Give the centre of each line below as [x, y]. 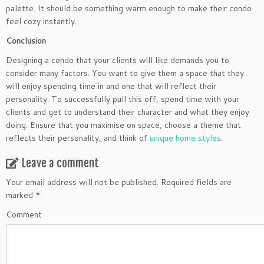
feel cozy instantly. [41, 21]
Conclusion [26, 41]
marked [21, 195]
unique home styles [185, 138]
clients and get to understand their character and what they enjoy [128, 112]
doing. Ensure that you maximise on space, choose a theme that [123, 125]
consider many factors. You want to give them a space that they [125, 73]
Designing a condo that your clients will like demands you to [118, 60]
